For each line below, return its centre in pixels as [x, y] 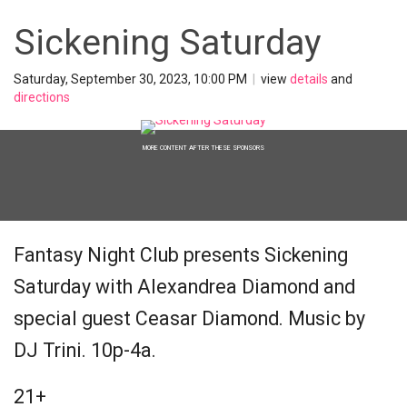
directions [42, 97]
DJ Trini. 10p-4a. [85, 350]
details [309, 79]
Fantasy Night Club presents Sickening [181, 255]
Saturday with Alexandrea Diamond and [184, 287]
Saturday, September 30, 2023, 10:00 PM [132, 79]
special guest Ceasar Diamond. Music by [189, 318]
